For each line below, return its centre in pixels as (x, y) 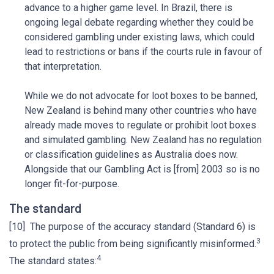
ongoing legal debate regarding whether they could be (139, 22)
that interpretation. (63, 66)
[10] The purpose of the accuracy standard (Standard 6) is (132, 227)
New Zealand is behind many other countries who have (141, 110)
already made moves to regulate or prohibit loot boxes (140, 125)
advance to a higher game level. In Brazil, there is (128, 8)
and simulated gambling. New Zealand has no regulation (143, 140)
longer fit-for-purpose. (72, 184)
